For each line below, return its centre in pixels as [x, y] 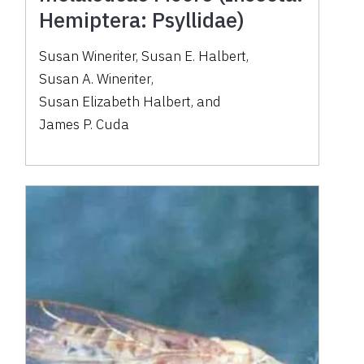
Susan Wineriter [88, 56]
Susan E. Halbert [194, 56]
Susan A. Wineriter [95, 79]
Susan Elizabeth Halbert [115, 102]
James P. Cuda [84, 125]
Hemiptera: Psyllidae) [142, 20]
